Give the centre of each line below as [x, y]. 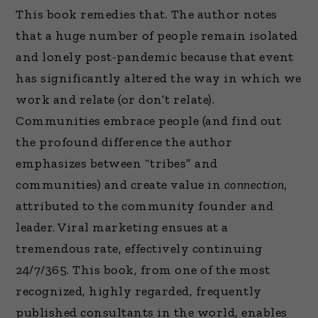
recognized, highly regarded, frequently [139, 291]
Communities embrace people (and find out [149, 121]
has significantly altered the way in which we [159, 78]
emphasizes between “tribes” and [117, 164]
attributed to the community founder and [145, 206]
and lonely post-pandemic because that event [155, 57]
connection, [256, 185]
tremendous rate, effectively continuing [139, 249]
